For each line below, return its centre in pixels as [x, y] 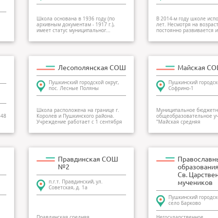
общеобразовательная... [186, 128]
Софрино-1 [181, 88]
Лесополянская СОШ [92, 68]
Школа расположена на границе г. [78, 110]
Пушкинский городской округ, [84, 82]
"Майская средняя [178, 122]
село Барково [185, 203]
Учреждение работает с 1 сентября [79, 122]
